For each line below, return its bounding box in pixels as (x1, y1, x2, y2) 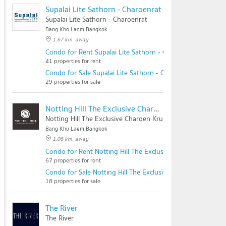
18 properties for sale (45, 176, 100, 186)
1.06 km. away (52, 134, 88, 143)
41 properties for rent (45, 56, 101, 66)
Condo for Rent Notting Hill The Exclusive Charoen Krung (45, 146, 220, 157)
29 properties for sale (45, 77, 100, 86)
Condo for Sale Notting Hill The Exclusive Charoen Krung (45, 166, 218, 178)
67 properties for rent (45, 155, 101, 165)
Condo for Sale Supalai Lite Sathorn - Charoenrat (45, 67, 195, 78)
